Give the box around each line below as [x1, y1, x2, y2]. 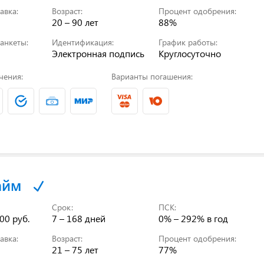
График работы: [159, 36, 218, 48]
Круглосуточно [159, 47, 222, 60]
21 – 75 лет [52, 243, 99, 256]
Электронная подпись [52, 47, 145, 60]
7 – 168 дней [52, 212, 106, 225]
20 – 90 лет [52, 15, 99, 28]
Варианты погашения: [111, 70, 193, 82]
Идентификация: [52, 36, 114, 48]
